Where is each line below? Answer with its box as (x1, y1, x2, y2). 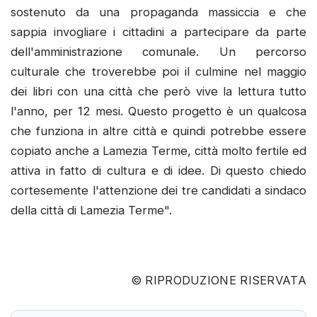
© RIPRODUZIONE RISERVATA (130, 273, 306, 288)
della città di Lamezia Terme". (11, 203, 172, 218)
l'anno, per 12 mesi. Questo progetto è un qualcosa (11, 104, 306, 119)
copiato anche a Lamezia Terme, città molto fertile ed (11, 144, 306, 158)
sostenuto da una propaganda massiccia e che (11, 5, 306, 20)
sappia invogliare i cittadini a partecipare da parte (11, 25, 306, 40)
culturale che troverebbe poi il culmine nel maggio (11, 64, 306, 79)
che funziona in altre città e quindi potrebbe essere (11, 124, 306, 139)
